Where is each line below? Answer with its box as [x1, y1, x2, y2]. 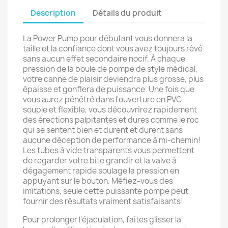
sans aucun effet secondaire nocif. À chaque [23, 53, 185, 64]
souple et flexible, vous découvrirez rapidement [23, 104, 197, 115]
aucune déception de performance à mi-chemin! [23, 135, 201, 146]
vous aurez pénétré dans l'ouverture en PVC [23, 94, 182, 105]
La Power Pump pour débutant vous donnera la [23, 33, 192, 44]
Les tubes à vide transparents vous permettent [23, 145, 194, 156]
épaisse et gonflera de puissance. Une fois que [23, 84, 194, 95]
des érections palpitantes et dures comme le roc [23, 115, 199, 125]
